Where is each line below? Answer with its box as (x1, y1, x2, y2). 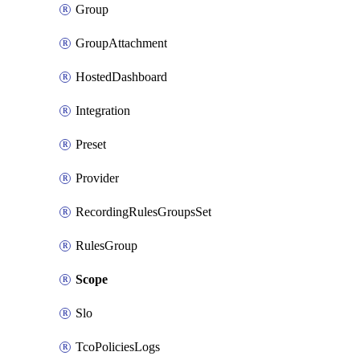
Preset (76, 137, 106, 151)
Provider (76, 171, 119, 185)
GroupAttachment (76, 36, 167, 50)
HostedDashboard (76, 70, 167, 84)
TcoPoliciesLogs (76, 340, 160, 354)
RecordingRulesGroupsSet (76, 205, 211, 219)
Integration (76, 104, 130, 117)
